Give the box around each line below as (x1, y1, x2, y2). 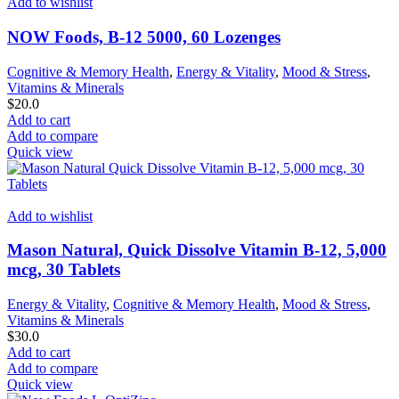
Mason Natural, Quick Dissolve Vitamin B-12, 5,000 (7, 240, 387, 260)
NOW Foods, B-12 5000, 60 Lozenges (7, 27, 281, 46)
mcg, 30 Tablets (7, 260, 120, 280)
